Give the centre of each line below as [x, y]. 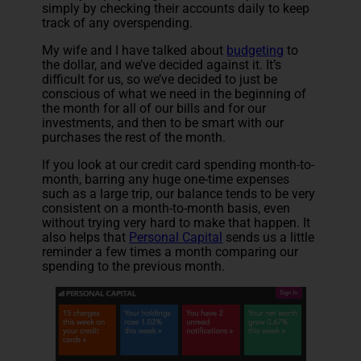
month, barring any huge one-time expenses [166, 180]
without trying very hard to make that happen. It [176, 223]
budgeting [255, 51]
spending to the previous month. [134, 267]
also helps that [86, 238]
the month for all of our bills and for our [154, 109]
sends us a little [269, 238]
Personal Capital [176, 238]
